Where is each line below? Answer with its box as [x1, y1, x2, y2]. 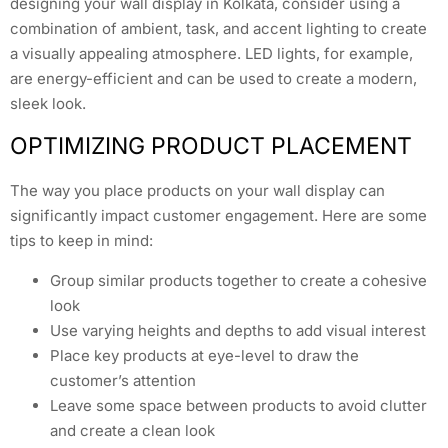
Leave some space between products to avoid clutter [50, 395, 427, 415]
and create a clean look [50, 420, 215, 440]
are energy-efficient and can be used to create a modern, [10, 69, 417, 89]
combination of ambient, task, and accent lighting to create [10, 19, 427, 39]
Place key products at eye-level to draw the [50, 345, 359, 365]
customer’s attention [50, 370, 196, 390]
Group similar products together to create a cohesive [50, 270, 427, 290]
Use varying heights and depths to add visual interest [50, 320, 426, 340]
